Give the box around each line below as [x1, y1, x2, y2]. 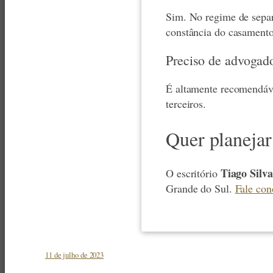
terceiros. [166, 96, 207, 112]
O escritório [166, 166, 221, 181]
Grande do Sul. [166, 181, 235, 196]
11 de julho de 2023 [45, 249, 104, 261]
